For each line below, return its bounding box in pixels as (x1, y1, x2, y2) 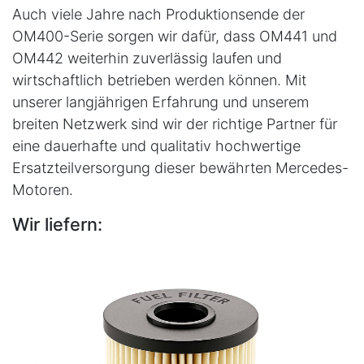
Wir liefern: (12, 213, 102, 235)
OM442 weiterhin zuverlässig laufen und (12, 49, 282, 67)
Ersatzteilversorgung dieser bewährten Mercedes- (12, 158, 349, 176)
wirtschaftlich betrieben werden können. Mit (12, 71, 306, 89)
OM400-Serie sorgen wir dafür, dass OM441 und (12, 27, 337, 45)
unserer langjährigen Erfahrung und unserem (12, 93, 309, 110)
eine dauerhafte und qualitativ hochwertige (12, 136, 301, 154)
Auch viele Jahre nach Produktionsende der (12, 5, 305, 23)
